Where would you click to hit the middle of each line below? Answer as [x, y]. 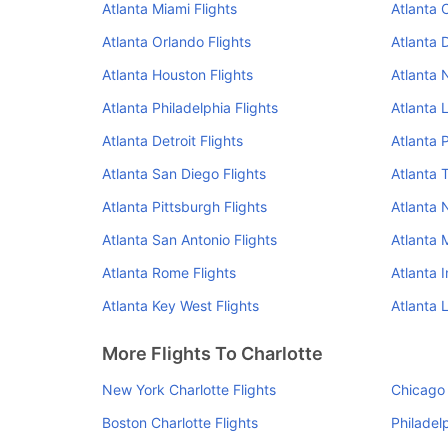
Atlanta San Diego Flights [184, 173]
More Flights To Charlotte [212, 353]
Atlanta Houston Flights [177, 74]
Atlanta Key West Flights [180, 305]
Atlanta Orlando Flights [176, 41]
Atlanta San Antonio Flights [189, 239]
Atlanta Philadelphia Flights [190, 107]
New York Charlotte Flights [189, 389]
